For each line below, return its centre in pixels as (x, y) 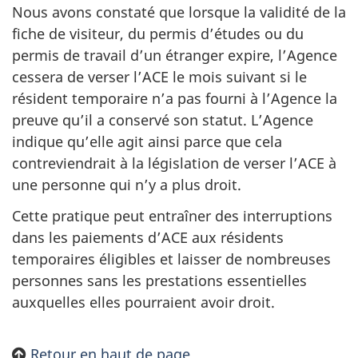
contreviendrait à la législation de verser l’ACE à (174, 163)
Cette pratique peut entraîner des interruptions (172, 215)
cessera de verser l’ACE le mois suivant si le (159, 77)
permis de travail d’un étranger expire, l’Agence (175, 55)
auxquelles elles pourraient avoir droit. (143, 302)
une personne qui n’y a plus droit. (127, 185)
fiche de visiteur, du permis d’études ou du (158, 34)
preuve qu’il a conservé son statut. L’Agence (163, 120)
